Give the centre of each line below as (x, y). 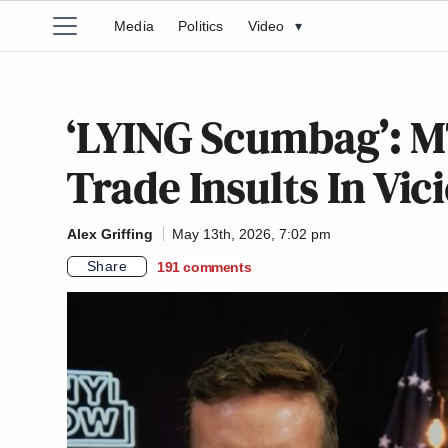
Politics (201, 26)
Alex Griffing (110, 234)
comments (217, 266)
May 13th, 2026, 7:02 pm (251, 234)
